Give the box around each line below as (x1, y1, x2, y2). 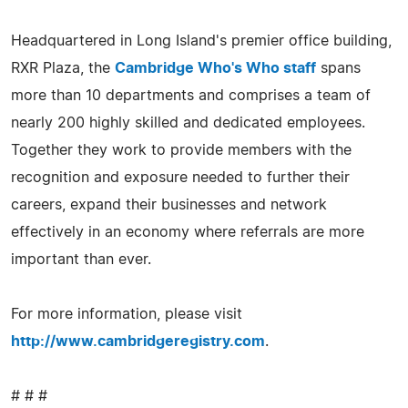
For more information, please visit (11, 306, 242, 321)
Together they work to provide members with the (11, 142, 352, 158)
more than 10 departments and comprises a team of (11, 87, 371, 103)
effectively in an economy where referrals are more (11, 224, 364, 240)
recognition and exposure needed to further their (11, 169, 350, 185)
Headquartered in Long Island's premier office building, (11, 33, 392, 48)
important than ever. (11, 251, 151, 267)
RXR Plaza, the (11, 60, 115, 76)
